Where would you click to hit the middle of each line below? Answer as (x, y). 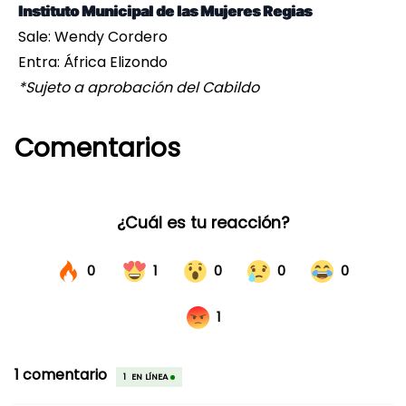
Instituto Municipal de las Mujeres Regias (165, 11)
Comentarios (97, 149)
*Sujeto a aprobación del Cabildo (139, 88)
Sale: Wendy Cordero (93, 37)
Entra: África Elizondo (93, 63)
